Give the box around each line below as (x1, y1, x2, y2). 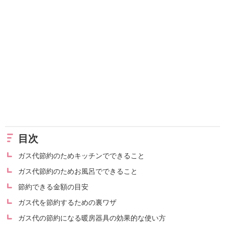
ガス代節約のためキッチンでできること (18, 151, 145, 160)
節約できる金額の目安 (18, 182, 88, 191)
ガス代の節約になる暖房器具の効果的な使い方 (18, 213, 166, 222)
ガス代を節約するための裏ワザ (18, 198, 117, 206)
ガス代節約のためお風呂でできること (18, 167, 138, 175)
